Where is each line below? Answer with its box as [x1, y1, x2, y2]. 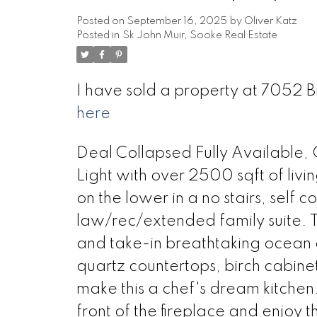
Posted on [76, 16, 127, 26]
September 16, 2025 [126, 16, 227, 26]
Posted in [76, 30, 120, 40]
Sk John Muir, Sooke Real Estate [122, 30, 277, 40]
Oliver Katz [243, 16, 297, 26]
